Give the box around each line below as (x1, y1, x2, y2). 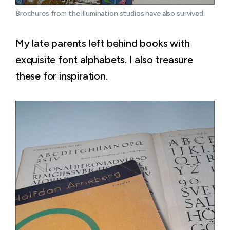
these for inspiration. (15, 70, 108, 82)
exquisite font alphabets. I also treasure (15, 53, 193, 66)
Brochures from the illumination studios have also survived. (15, 9, 205, 18)
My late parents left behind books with (15, 37, 190, 49)
